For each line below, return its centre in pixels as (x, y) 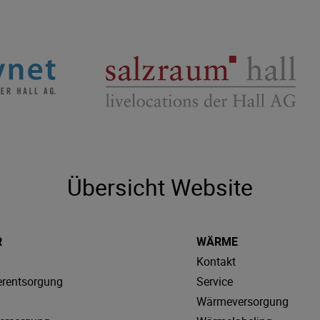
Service (214, 281)
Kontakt (216, 261)
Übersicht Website (160, 187)
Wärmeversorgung (242, 301)
